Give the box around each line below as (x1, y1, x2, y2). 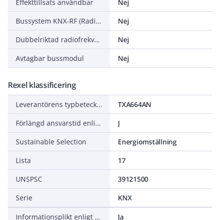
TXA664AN (118, 100, 151, 109)
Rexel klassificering (8, 80, 76, 90)
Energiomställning (118, 137, 177, 146)
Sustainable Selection (16, 137, 86, 146)
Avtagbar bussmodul (16, 54, 84, 63)
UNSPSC (16, 174, 42, 184)
